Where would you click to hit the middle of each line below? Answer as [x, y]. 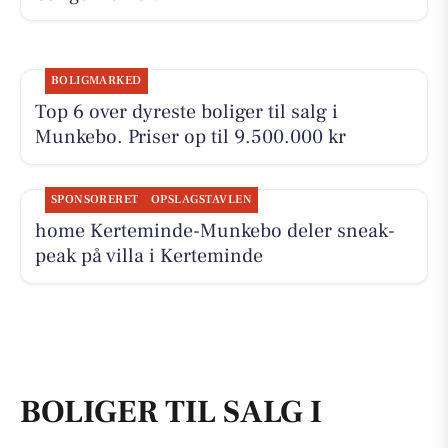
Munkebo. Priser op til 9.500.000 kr [190, 136]
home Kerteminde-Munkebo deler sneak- [214, 231]
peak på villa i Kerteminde [148, 256]
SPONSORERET [94, 200]
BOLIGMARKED [96, 80]
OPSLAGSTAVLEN [201, 200]
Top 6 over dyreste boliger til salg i [186, 111]
